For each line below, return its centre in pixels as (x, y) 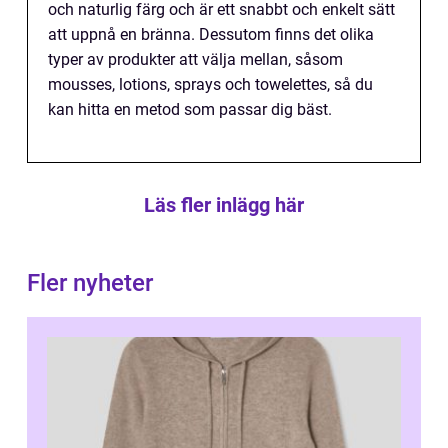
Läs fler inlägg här (224, 205)
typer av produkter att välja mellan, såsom (195, 60)
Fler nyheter (90, 283)
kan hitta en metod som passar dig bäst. (190, 110)
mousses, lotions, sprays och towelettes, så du (210, 85)
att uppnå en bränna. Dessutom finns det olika (211, 35)
